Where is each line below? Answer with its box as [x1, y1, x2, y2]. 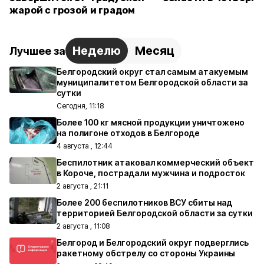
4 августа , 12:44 [57, 141, 113, 150]
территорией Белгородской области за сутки [57, 208, 253, 218]
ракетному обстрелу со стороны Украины [57, 248, 235, 258]
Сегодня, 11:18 [57, 101, 104, 110]
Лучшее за [9, 44, 65, 57]
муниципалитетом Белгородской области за [57, 77, 248, 87]
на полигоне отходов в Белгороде [57, 128, 200, 138]
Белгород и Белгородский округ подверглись [57, 237, 249, 247]
